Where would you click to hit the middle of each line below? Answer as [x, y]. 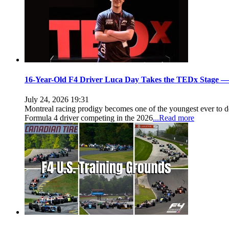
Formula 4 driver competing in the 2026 [89, 118]
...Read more [174, 118]
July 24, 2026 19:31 [57, 100]
